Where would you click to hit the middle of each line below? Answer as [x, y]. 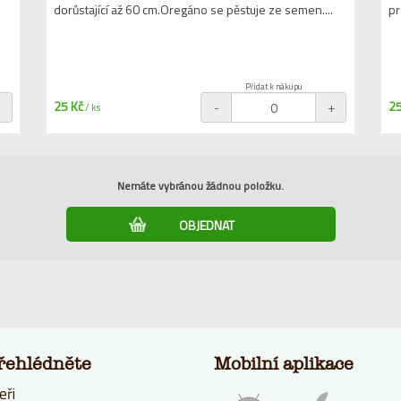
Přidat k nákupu [273, 86]
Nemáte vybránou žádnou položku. [200, 186]
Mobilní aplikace [284, 364]
